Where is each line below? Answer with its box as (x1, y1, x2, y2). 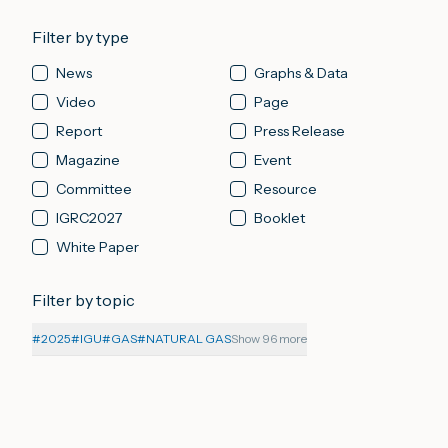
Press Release (254, 122, 345, 140)
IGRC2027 (56, 209, 122, 227)
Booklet (254, 209, 305, 227)
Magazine (56, 151, 120, 169)
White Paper (56, 238, 139, 256)
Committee (56, 180, 132, 198)
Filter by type (32, 27, 129, 47)
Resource (254, 180, 317, 198)
